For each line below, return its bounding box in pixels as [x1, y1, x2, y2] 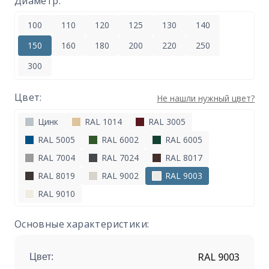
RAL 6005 [162, 134, 202, 146]
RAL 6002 [98, 134, 139, 146]
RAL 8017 [162, 152, 202, 164]
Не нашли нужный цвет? [157, 92, 255, 104]
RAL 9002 [98, 170, 139, 182]
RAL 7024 [98, 152, 139, 164]
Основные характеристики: [14, 217, 150, 231]
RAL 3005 [145, 116, 186, 128]
